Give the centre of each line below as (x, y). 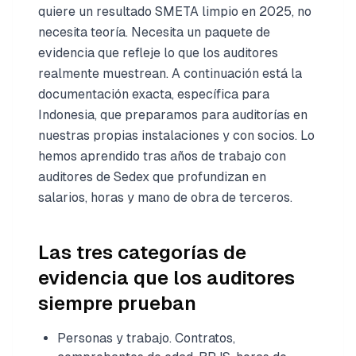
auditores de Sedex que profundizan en (152, 177)
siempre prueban (117, 303)
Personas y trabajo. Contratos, (146, 338)
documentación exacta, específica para (154, 94)
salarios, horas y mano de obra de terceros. (165, 197)
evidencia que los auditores (166, 278)
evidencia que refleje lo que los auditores (158, 53)
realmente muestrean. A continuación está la (170, 74)
